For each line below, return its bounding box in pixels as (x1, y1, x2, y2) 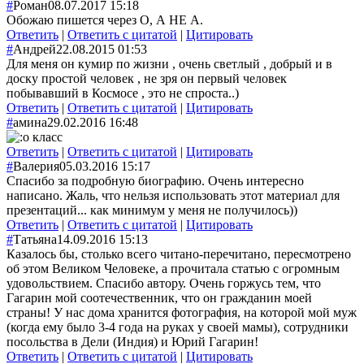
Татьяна (13, 232, 57, 246)
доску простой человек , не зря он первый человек (6, 71, 287, 85)
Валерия (13, 158, 59, 173)
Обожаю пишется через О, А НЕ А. (6, 12, 203, 27)
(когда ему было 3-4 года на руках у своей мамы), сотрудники (6, 319, 349, 334)
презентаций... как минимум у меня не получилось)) (6, 202, 297, 217)
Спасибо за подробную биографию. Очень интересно (6, 173, 304, 188)
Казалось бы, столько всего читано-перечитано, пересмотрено (6, 246, 351, 261)
